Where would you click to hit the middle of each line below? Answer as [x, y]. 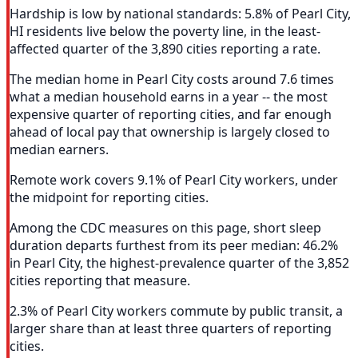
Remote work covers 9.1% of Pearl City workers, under [174, 180]
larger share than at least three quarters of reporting [171, 329]
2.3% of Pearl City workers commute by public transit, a [176, 311]
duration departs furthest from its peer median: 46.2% [174, 246]
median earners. [59, 150]
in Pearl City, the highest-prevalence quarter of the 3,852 [179, 263]
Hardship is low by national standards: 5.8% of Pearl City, [180, 14]
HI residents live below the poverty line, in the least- [165, 32]
